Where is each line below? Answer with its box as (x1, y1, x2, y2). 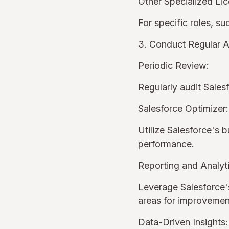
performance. (138, 139, 199, 149)
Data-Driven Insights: (138, 217, 228, 227)
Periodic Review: (138, 60, 209, 71)
